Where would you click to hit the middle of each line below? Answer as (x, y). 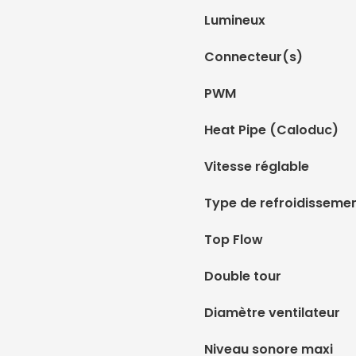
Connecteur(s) (253, 56)
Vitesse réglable (257, 166)
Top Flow (234, 239)
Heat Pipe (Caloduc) (271, 130)
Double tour (243, 276)
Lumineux (235, 20)
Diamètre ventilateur (272, 312)
